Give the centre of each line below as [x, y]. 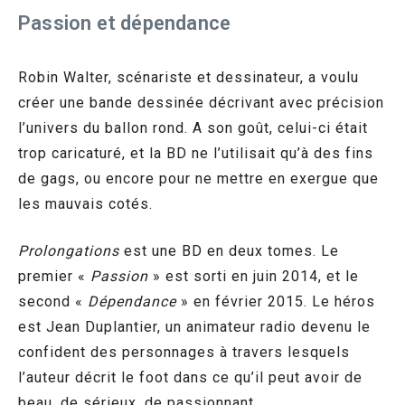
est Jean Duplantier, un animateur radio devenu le [194, 326]
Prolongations [69, 250]
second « [53, 301]
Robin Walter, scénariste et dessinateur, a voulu [188, 77]
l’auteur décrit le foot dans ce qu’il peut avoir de [190, 377]
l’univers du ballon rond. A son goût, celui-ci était [193, 127]
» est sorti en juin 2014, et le [254, 276]
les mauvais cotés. [85, 203]
